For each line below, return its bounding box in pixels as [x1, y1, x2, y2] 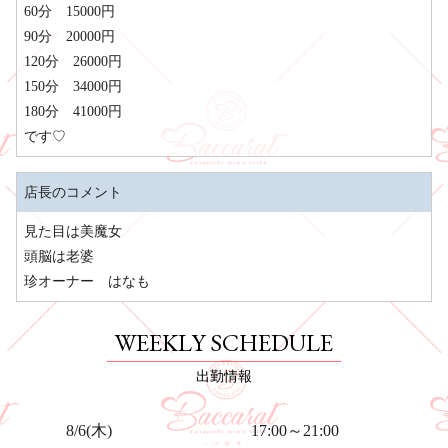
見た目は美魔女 [24, 223, 122, 239]
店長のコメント [24, 184, 122, 200]
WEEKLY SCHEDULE [115, 326, 333, 358]
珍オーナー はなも [24, 273, 150, 289]
